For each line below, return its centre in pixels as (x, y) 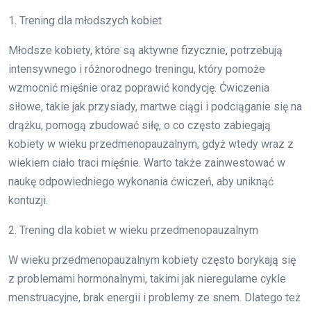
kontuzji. (28, 201)
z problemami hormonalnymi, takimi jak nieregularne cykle (147, 279)
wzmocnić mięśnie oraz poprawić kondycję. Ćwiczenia (139, 88)
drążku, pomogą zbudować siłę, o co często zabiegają (140, 126)
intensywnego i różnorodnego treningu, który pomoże (137, 69)
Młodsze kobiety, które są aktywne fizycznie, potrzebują (145, 51)
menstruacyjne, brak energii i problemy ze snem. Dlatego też (154, 298)
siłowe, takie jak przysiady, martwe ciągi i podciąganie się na (155, 107)
